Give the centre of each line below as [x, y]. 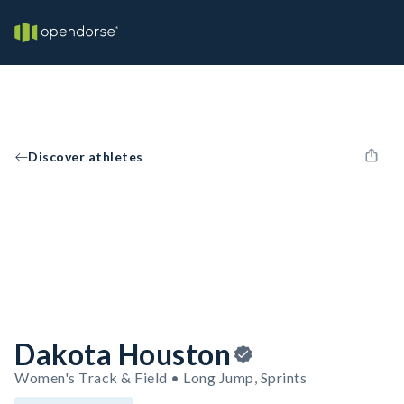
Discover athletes [86, 156]
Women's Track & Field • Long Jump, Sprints [161, 377]
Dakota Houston [123, 354]
